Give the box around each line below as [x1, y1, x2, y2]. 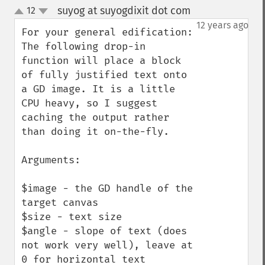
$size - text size [21, 211, 128, 223]
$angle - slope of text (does [21, 225, 187, 237]
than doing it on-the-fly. [21, 125, 175, 138]
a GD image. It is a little [21, 83, 175, 95]
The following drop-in [21, 40, 146, 53]
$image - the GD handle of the [21, 182, 193, 195]
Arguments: [21, 154, 86, 166]
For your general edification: [21, 26, 193, 38]
